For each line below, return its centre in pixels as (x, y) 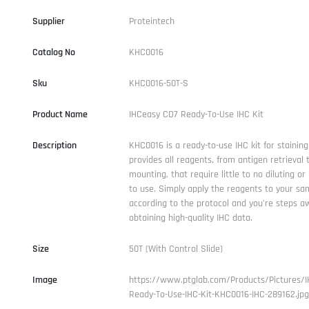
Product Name (60, 114)
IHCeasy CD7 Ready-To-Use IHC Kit (196, 114)
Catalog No (53, 52)
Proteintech (151, 21)
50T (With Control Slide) (176, 249)
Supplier (48, 21)
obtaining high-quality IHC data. (190, 218)
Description (54, 145)
